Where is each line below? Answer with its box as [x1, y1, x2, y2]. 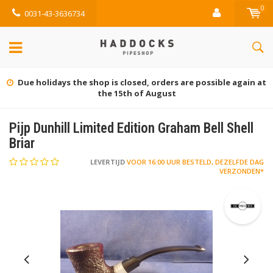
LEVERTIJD [90, 157, 125, 166]
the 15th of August [97, 88, 176, 99]
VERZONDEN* [219, 166, 264, 175]
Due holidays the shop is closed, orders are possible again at [18, 77, 266, 88]
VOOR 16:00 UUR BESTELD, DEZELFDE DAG [125, 157, 264, 166]
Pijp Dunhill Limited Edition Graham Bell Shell [9, 120, 253, 136]
